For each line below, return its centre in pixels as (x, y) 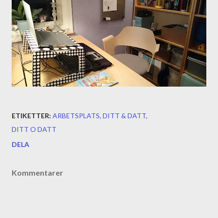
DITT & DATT (124, 116)
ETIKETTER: (31, 116)
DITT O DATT (34, 129)
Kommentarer (37, 173)
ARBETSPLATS (76, 116)
